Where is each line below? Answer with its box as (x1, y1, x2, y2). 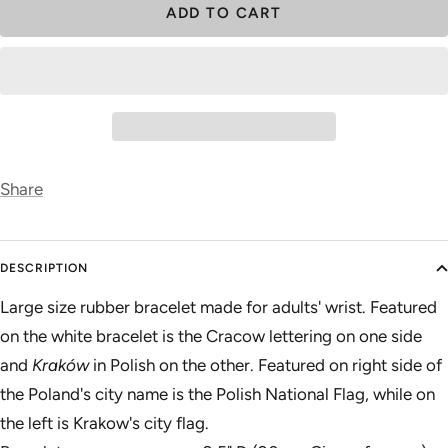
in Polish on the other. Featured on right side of (89, 354, 442, 375)
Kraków (32, 354, 89, 375)
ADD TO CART (166, 3, 282, 22)
